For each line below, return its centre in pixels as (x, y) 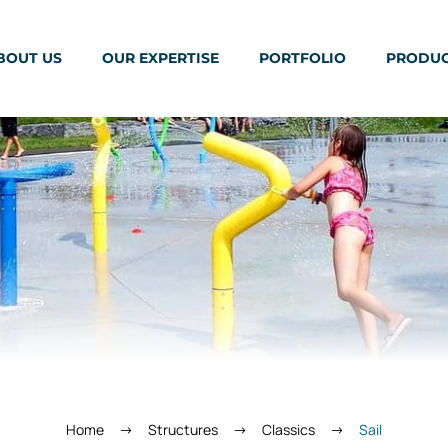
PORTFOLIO (302, 57)
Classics (288, 429)
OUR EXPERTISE (160, 57)
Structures (183, 429)
